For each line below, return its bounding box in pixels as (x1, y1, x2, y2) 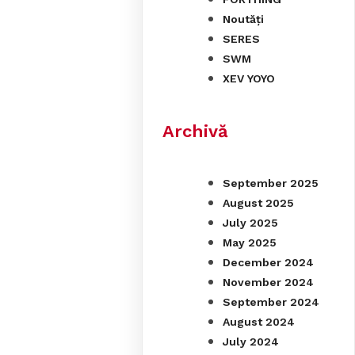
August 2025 (223, 196, 295, 209)
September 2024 (223, 295, 320, 308)
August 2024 (223, 315, 296, 328)
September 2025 (223, 176, 319, 189)
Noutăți (223, 13, 265, 26)
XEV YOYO (223, 72, 276, 86)
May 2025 (223, 235, 277, 249)
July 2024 (223, 334, 280, 348)
